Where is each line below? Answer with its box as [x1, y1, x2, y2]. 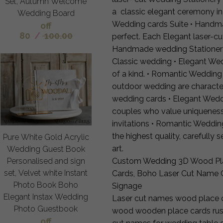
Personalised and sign [6, 156, 85, 166]
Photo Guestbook [14, 204, 78, 214]
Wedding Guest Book [6, 144, 85, 154]
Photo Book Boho [13, 180, 79, 190]
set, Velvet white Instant [4, 168, 88, 178]
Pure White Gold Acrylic [2, 132, 89, 142]
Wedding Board [17, 8, 75, 18]
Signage [112, 181, 142, 191]
